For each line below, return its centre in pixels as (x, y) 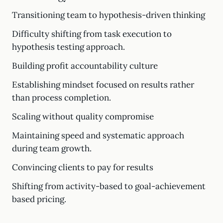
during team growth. (52, 148)
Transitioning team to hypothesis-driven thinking (109, 15)
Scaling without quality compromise (83, 116)
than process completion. (61, 98)
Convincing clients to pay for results (83, 167)
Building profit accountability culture (85, 66)
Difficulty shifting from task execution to (92, 34)
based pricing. (39, 199)
